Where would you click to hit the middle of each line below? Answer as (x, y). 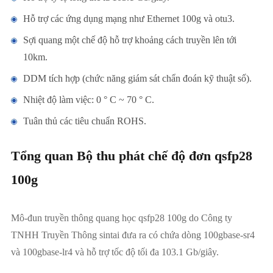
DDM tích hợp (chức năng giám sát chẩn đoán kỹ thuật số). (137, 79)
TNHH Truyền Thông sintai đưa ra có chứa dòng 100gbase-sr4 (133, 235)
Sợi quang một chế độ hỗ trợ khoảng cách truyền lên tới (129, 40)
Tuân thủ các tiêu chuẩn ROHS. (84, 121)
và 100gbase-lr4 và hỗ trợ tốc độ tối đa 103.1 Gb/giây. (115, 252)
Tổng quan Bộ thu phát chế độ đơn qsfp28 (131, 156)
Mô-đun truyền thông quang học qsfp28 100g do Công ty (121, 218)
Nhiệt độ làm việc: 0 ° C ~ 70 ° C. (88, 100)
